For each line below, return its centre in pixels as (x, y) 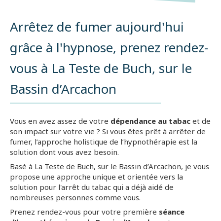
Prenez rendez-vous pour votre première (84, 211)
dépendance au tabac (151, 121)
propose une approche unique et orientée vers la (96, 176)
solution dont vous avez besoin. (64, 152)
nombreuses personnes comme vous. (75, 197)
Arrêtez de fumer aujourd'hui (97, 26)
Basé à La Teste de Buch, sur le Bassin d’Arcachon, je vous (110, 166)
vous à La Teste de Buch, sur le (101, 68)
